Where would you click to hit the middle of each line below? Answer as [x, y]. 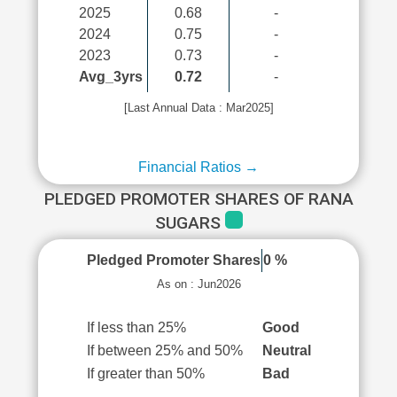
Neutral [286, 350]
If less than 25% [136, 327]
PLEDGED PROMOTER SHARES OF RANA [198, 199]
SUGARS [190, 223]
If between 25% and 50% [164, 350]
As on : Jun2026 [198, 284]
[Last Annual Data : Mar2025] [198, 108]
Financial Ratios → [198, 167]
